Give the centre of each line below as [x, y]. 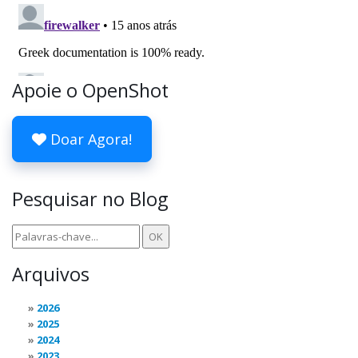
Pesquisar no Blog [90, 199]
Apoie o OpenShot [90, 90]
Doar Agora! [89, 139]
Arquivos [51, 274]
